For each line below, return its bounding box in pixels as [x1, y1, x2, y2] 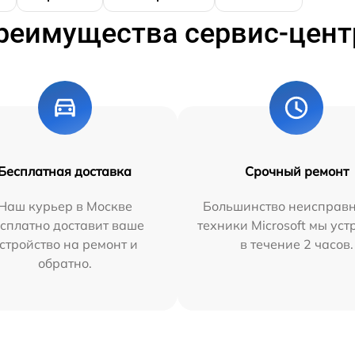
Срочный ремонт [244, 162, 349, 179]
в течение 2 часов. [239, 235, 353, 252]
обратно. [37, 254, 92, 271]
